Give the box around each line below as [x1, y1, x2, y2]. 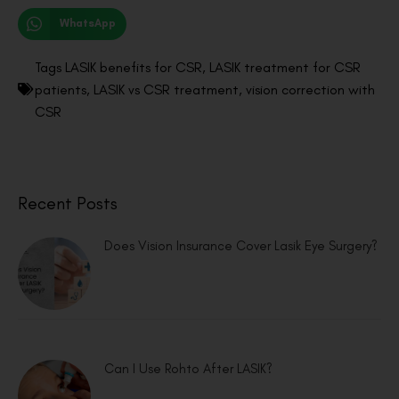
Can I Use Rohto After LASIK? [103, 360, 273, 377]
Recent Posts [18, 191, 118, 214]
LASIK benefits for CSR [65, 58, 202, 76]
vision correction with [246, 80, 375, 98]
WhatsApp [59, 17, 116, 30]
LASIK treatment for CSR [209, 58, 361, 76]
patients [35, 80, 86, 98]
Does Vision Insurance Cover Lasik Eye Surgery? [103, 237, 378, 254]
